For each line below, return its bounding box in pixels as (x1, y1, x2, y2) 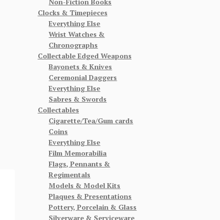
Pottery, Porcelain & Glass (49, 202, 137, 212)
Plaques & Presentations (49, 191, 132, 201)
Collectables (37, 105, 79, 114)
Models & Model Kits (49, 180, 121, 190)
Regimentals (49, 169, 91, 179)
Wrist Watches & (49, 29, 105, 39)
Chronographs (49, 40, 98, 50)
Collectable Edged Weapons (37, 51, 132, 60)
